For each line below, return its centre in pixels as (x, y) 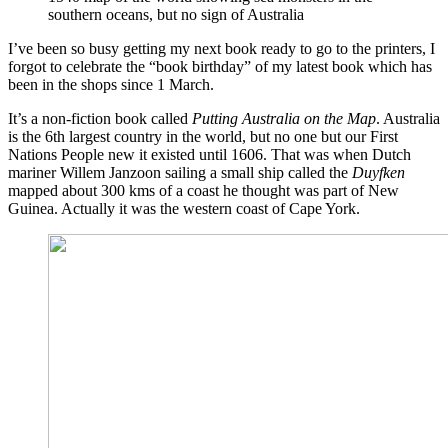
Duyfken (378, 172)
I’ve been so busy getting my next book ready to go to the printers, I (221, 48)
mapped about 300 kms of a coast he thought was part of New (203, 190)
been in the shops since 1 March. (111, 84)
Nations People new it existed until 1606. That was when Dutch (209, 154)
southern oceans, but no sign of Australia (176, 14)
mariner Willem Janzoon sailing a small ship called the (180, 172)
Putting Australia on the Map (284, 118)
